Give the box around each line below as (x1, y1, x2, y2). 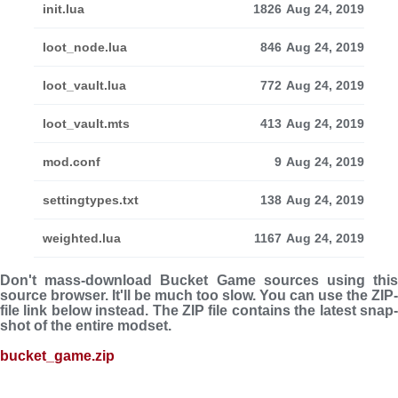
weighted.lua (43, 231, 121, 245)
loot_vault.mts (43, 116, 130, 131)
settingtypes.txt (43, 193, 139, 207)
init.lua (43, 2, 84, 16)
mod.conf (43, 155, 100, 169)
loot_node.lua (43, 40, 127, 54)
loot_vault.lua (43, 78, 126, 92)
